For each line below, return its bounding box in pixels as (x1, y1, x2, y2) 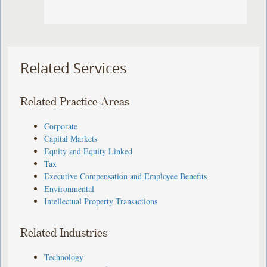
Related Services (20, 58, 127, 78)
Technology (44, 251, 84, 263)
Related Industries (20, 226, 108, 240)
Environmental (44, 182, 95, 194)
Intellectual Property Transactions (44, 195, 158, 207)
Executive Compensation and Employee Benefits (44, 170, 207, 182)
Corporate (44, 120, 78, 132)
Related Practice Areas (20, 95, 130, 108)
